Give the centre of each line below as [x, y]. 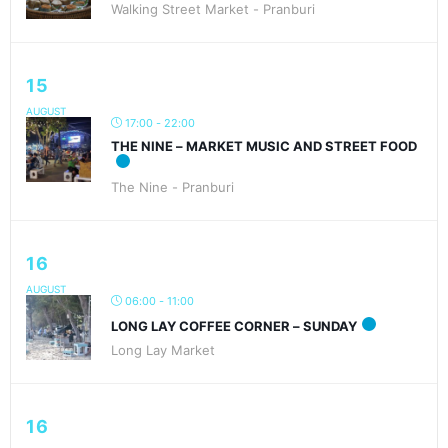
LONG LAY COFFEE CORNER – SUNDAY [234, 325]
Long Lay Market [163, 349]
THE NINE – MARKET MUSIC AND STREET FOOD [264, 145]
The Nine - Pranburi [172, 186]
